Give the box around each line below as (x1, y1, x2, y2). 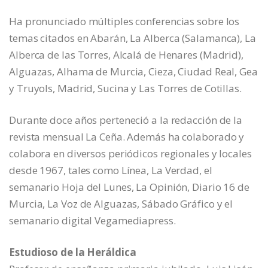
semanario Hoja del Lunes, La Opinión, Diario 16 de (9, 179, 249, 194)
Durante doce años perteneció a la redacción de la (9, 112, 243, 127)
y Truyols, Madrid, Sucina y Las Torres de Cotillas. (9, 81, 242, 95)
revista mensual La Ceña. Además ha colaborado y (9, 129, 245, 144)
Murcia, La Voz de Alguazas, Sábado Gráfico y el (9, 196, 233, 211)
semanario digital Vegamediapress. (9, 213, 176, 227)
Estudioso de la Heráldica (9, 245, 136, 259)
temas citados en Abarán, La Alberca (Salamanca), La (9, 31, 256, 45)
